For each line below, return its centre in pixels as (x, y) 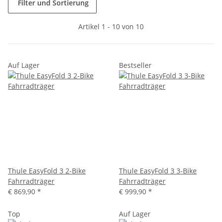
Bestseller (135, 65)
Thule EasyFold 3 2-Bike (47, 170)
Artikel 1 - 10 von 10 (111, 26)
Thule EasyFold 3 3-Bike (158, 170)
